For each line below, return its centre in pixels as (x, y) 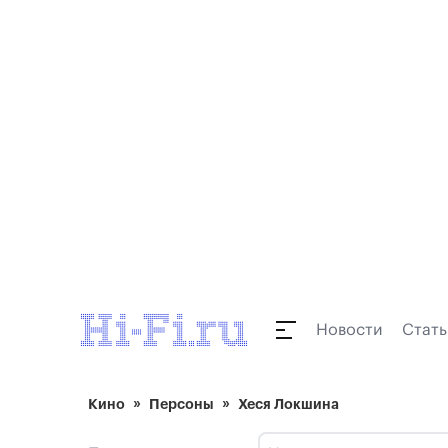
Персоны (181, 404)
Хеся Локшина (288, 404)
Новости (349, 330)
